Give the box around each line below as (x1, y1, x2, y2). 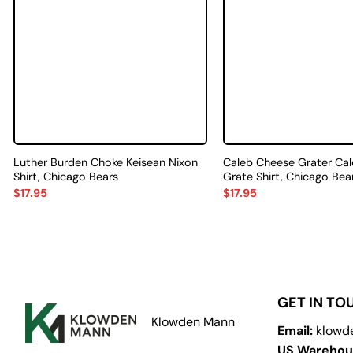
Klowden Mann (150, 314, 235, 331)
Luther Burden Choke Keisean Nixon (13, 155, 198, 170)
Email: (277, 322, 313, 340)
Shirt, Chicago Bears (13, 169, 118, 184)
